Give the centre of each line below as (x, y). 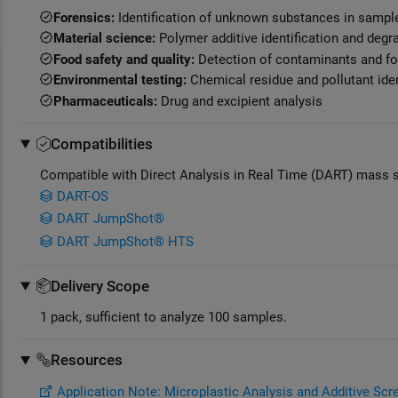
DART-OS (83, 196)
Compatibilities (102, 143)
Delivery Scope (100, 286)
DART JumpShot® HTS (125, 241)
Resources (87, 360)
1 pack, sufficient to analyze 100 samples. (163, 318)
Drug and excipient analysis (240, 101)
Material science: (104, 39)
